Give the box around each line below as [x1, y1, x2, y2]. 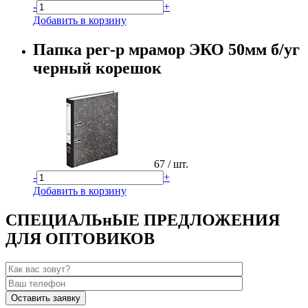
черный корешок [33, 58, 162, 77]
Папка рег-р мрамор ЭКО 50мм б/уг [33, 40, 300, 58]
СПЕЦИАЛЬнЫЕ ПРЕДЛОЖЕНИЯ [5, 211, 280, 230]
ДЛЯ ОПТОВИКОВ [5, 230, 155, 248]
